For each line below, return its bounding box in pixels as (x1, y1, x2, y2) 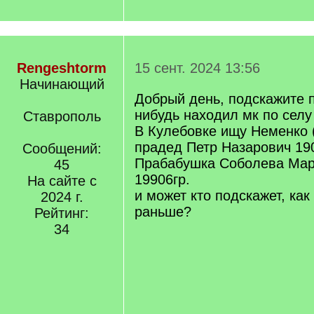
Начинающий (19, 76, 104, 92)
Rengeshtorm (17, 60, 107, 76)
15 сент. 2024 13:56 (135, 60, 260, 76)
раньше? (135, 204, 191, 219)
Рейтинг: (34, 205, 89, 221)
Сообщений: (22, 141, 102, 156)
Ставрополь (22, 109, 101, 124)
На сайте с (27, 173, 97, 189)
